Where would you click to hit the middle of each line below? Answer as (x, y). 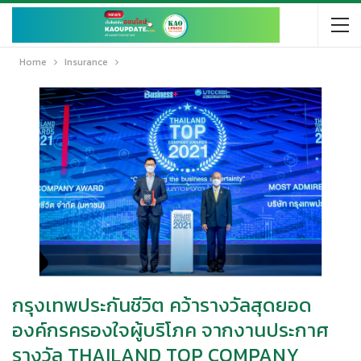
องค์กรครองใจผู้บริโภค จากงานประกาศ (170, 330)
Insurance (86, 62)
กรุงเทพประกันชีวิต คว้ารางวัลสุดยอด (162, 305)
